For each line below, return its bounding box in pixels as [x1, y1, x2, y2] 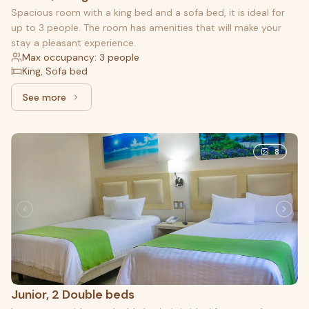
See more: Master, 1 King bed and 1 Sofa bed [50, 97, 250, 110]
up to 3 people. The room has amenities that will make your [11, 21, 281, 34]
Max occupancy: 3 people [22, 50, 139, 63]
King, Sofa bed [22, 64, 88, 77]
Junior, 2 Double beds [11, 286, 134, 303]
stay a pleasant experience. [11, 36, 136, 49]
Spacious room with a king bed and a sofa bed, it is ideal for [11, 6, 285, 19]
